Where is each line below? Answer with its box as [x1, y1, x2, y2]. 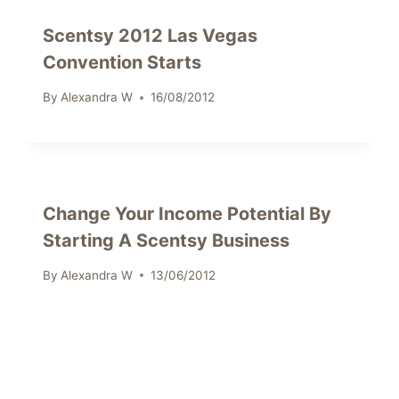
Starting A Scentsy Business [43, 230, 289, 252]
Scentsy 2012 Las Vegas [43, 25, 257, 47]
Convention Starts [43, 52, 201, 74]
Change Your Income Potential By [43, 203, 331, 225]
